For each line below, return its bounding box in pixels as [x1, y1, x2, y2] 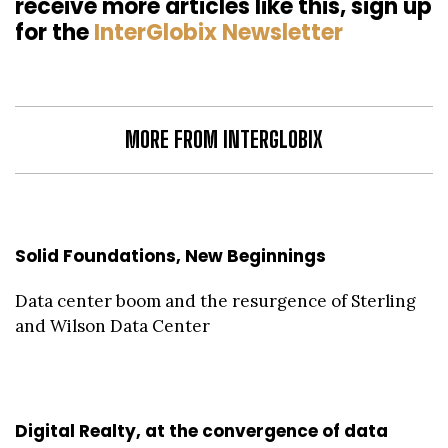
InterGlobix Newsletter [94, 17, 343, 49]
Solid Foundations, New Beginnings [15, 244, 326, 269]
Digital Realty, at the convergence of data [15, 419, 388, 444]
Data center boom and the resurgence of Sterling [15, 290, 416, 313]
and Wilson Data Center [15, 315, 210, 338]
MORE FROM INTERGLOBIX [125, 126, 323, 154]
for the [15, 17, 94, 49]
